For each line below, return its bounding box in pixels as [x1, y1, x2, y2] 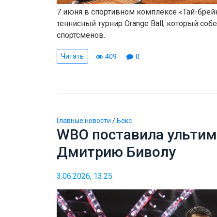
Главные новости [57, 117, 111, 125]
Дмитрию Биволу [57, 143, 176, 161]
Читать [61, 52, 84, 61]
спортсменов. [57, 31, 105, 40]
